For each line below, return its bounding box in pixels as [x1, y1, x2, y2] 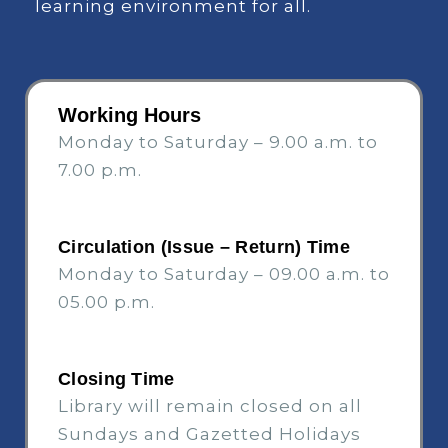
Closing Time [58, 369, 175, 390]
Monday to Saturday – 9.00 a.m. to [58, 132, 378, 153]
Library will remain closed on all [58, 396, 362, 417]
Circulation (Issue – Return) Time [58, 237, 350, 258]
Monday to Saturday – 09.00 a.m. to [58, 264, 390, 285]
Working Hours [58, 104, 201, 127]
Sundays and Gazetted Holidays [58, 424, 361, 445]
